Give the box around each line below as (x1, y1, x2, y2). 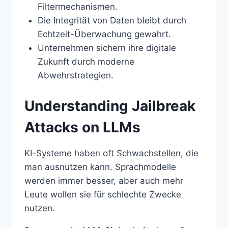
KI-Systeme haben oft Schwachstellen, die (24, 148, 198, 159)
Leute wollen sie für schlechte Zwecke (24, 189, 181, 200)
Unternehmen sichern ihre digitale (37, 42, 176, 53)
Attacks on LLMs (24, 119, 140, 136)
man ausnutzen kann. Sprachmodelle (24, 162, 176, 173)
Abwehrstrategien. (37, 70, 113, 80)
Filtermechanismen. (37, 1, 118, 12)
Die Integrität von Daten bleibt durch (37, 15, 186, 25)
